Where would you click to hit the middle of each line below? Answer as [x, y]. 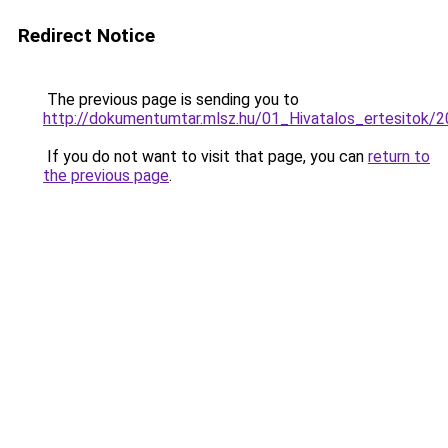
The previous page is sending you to [171, 99]
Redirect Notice [86, 35]
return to [399, 156]
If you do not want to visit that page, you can [205, 156]
